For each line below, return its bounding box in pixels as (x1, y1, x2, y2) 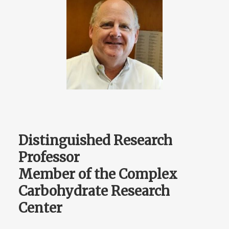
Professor (18, 149, 80, 166)
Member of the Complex (18, 166, 177, 183)
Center (18, 199, 62, 217)
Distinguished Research (18, 132, 172, 149)
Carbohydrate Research (18, 182, 170, 200)
